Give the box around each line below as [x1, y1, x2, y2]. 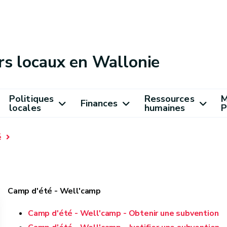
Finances [80, 97, 118, 109]
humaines [144, 101, 185, 114]
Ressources [144, 92, 195, 105]
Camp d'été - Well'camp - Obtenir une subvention [28, 208, 219, 219]
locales [9, 101, 41, 114]
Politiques [9, 92, 54, 105]
